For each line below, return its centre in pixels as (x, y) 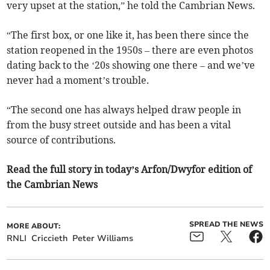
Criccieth (50, 239)
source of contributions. (61, 140)
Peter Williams (103, 239)
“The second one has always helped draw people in (124, 110)
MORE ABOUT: (34, 226)
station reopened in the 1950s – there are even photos (130, 50)
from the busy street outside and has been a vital (119, 125)
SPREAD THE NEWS (226, 224)
